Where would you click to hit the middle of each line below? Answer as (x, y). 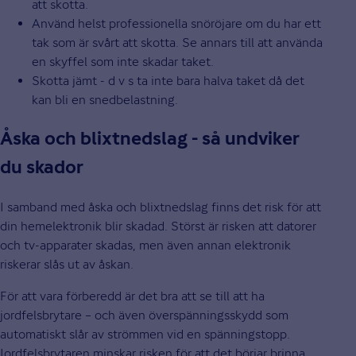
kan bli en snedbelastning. (105, 99)
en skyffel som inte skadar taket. (123, 61)
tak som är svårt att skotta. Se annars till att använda (177, 42)
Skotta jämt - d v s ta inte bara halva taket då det (168, 80)
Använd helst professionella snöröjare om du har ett (176, 23)
